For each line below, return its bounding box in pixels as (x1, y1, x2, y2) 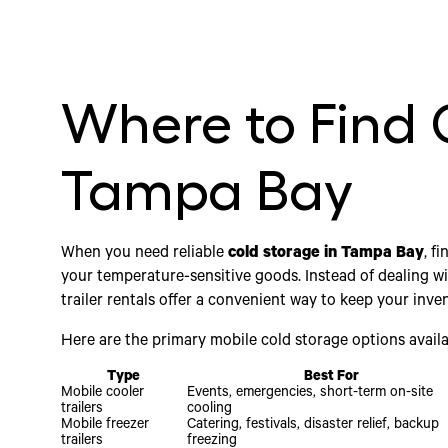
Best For (304, 370, 360, 387)
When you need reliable (60, 245, 228, 264)
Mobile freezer (60, 418, 149, 435)
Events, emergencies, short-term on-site (186, 386, 433, 403)
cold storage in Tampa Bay (227, 245, 424, 264)
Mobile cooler (60, 386, 144, 403)
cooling (186, 402, 232, 419)
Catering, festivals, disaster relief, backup (186, 418, 439, 435)
